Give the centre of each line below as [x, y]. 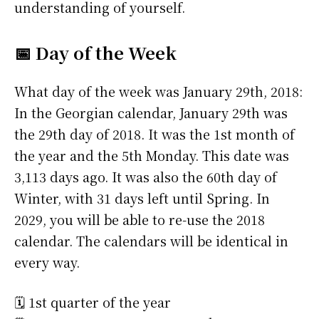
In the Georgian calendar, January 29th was [151, 113]
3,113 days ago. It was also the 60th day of [146, 177]
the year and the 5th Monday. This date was [152, 156]
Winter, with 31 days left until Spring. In [142, 198]
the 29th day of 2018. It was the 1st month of [155, 134]
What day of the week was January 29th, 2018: [158, 91]
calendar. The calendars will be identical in [151, 241]
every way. [47, 262]
